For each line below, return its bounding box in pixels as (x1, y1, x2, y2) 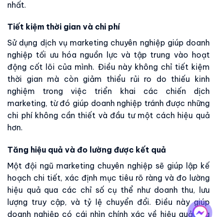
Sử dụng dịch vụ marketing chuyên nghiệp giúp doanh (7, 38, 210, 48)
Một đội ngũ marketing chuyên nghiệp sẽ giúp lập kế (7, 161, 210, 171)
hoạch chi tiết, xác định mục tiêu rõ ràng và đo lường (7, 173, 210, 183)
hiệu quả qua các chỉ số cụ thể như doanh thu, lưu (7, 185, 210, 195)
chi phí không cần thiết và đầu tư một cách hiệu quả (7, 110, 210, 121)
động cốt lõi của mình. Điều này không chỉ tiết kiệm (7, 62, 210, 72)
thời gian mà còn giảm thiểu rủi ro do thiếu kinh (7, 74, 210, 84)
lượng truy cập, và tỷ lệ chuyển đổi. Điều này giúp (7, 197, 210, 207)
